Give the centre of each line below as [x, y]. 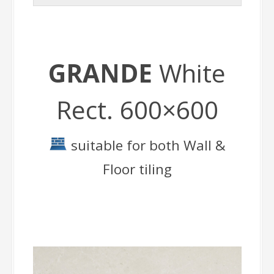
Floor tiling [137, 169]
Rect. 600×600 [137, 109]
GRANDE [104, 73]
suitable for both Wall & [146, 145]
